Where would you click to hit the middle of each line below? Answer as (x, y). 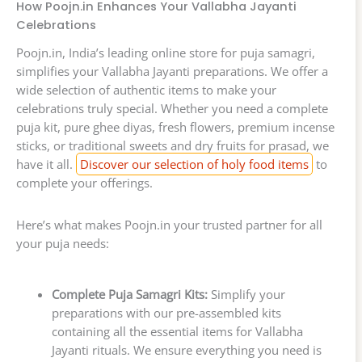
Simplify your (246, 295)
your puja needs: (63, 244)
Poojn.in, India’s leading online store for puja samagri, (166, 52)
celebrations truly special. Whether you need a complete (172, 108)
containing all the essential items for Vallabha (177, 332)
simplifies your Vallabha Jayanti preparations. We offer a (172, 71)
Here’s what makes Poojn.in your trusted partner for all (169, 225)
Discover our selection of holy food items (194, 164)
